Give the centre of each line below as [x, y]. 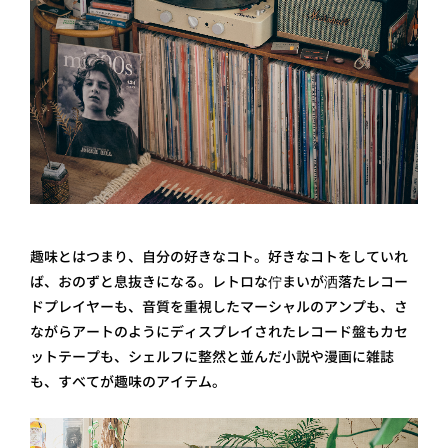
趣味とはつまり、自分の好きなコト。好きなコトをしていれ [219, 256]
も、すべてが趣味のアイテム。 [128, 381]
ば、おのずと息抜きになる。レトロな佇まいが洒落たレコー [219, 281]
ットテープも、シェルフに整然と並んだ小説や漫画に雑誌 [212, 356]
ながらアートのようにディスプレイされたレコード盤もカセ [219, 331]
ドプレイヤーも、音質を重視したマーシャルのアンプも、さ [219, 306]
